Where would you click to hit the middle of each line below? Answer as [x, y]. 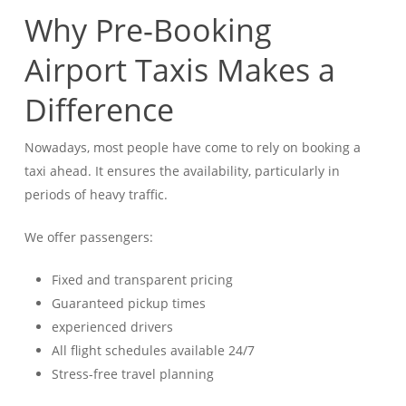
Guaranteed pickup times [128, 304]
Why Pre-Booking [148, 30]
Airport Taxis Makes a [179, 70]
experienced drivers [112, 327]
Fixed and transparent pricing [142, 280]
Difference [99, 110]
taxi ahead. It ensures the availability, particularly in [182, 171]
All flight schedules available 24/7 [153, 351]
